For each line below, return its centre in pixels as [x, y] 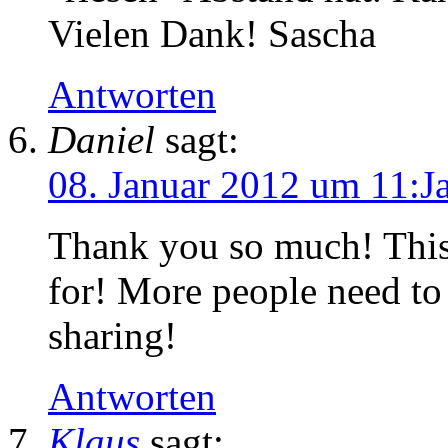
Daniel [101, 139]
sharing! [112, 335]
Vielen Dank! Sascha [212, 33]
